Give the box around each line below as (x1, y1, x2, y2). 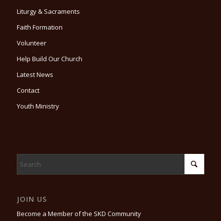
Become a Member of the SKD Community (16, 209, 141, 218)
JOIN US (16, 194, 47, 204)
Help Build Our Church (16, 54, 82, 64)
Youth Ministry (16, 102, 59, 111)
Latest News (16, 70, 53, 79)
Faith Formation (16, 23, 63, 32)
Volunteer (16, 38, 46, 48)
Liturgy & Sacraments (16, 7, 80, 16)
